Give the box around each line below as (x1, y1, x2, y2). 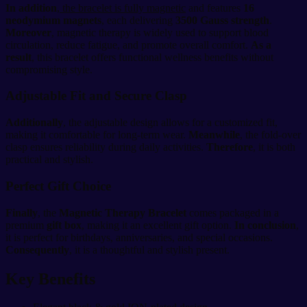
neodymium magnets (5, 14, 101, 26)
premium (5, 219, 47, 231)
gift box (47, 219, 82, 231)
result (5, 51, 32, 63)
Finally (5, 206, 38, 219)
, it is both (253, 141, 295, 153)
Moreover (5, 26, 51, 38)
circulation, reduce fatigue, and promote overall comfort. (5, 38, 251, 51)
